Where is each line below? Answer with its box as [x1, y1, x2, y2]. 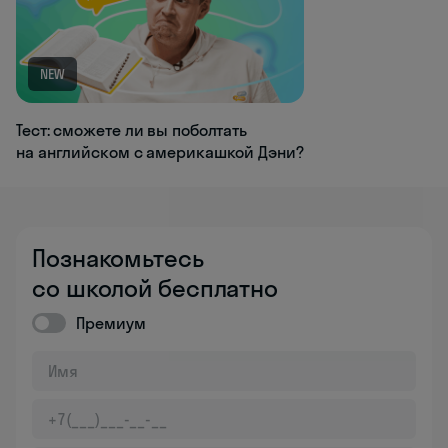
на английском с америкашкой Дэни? [16, 142, 304, 163]
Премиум [76, 313, 146, 334]
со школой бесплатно [32, 273, 279, 304]
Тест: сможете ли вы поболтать [16, 120, 248, 141]
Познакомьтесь [32, 243, 204, 274]
